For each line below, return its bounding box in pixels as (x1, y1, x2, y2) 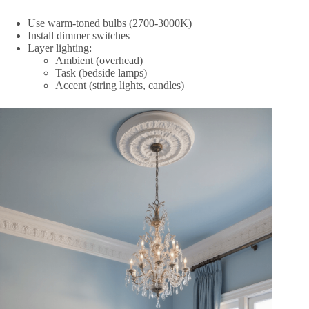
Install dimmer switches (28, 30, 130, 42)
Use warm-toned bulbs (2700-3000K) (28, 17, 192, 30)
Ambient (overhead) (55, 54, 143, 67)
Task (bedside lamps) (55, 67, 147, 79)
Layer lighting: (28, 42, 92, 54)
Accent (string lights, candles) (55, 79, 184, 92)
